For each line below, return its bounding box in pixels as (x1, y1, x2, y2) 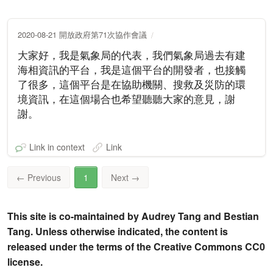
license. (7, 255, 43, 269)
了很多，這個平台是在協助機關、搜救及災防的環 (18, 77, 246, 91)
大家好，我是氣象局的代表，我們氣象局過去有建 (18, 48, 246, 62)
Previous (27, 171, 61, 184)
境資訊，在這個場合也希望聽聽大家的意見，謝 (18, 91, 235, 106)
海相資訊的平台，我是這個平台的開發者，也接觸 (18, 62, 246, 77)
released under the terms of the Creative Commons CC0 (7, 239, 265, 254)
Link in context (29, 141, 85, 154)
